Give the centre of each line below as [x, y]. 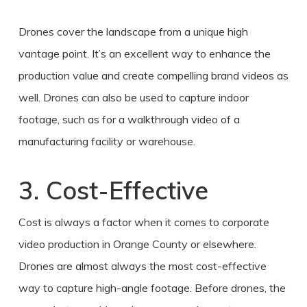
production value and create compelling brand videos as [153, 75]
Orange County [150, 244]
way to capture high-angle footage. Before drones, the [152, 287]
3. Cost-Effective [113, 190]
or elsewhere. [222, 244]
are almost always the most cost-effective [160, 266]
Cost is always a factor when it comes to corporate [144, 222]
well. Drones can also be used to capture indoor [133, 97]
